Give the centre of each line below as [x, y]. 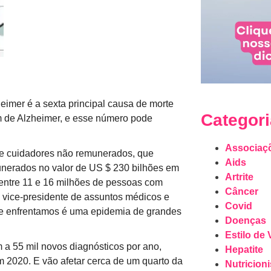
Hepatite [244, 249]
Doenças [245, 220]
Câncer [241, 191]
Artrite [239, 177]
